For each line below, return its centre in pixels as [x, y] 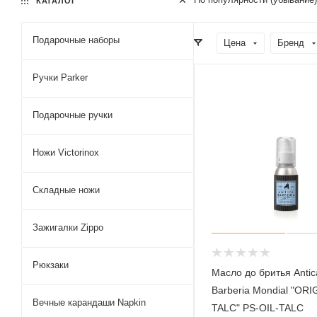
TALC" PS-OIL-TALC [258, 307]
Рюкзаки [51, 265]
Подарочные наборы [76, 40]
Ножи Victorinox [66, 152]
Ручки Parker [60, 77]
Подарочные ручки [73, 115]
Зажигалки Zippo [68, 227]
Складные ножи [66, 190]
